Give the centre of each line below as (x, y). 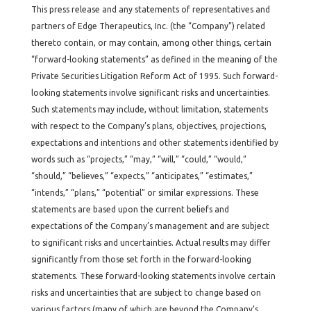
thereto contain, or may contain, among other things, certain (151, 43)
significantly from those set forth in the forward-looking (141, 259)
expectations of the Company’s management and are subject (150, 226)
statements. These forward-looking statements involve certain (153, 276)
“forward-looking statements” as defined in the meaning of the (154, 59)
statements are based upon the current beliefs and (130, 209)
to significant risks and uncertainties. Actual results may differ (151, 243)
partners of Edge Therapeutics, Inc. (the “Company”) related (148, 26)
